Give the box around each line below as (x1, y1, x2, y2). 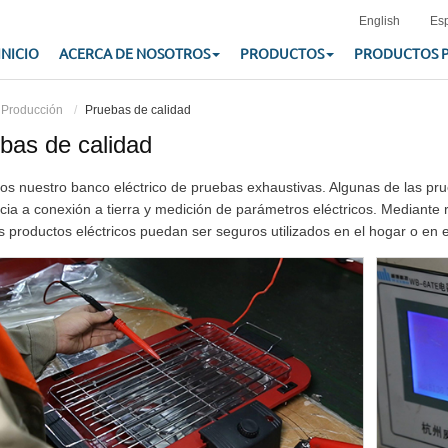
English (359, 14, 400, 28)
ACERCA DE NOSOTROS (59, 46, 210, 62)
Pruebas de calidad (85, 103, 192, 117)
